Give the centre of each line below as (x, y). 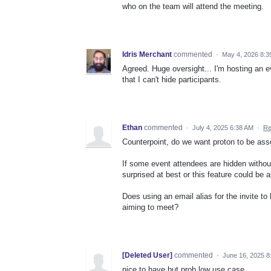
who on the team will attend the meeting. (193, 6)
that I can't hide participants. (172, 80)
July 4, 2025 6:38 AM (223, 128)
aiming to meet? (150, 207)
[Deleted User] (147, 256)
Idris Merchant (147, 54)
